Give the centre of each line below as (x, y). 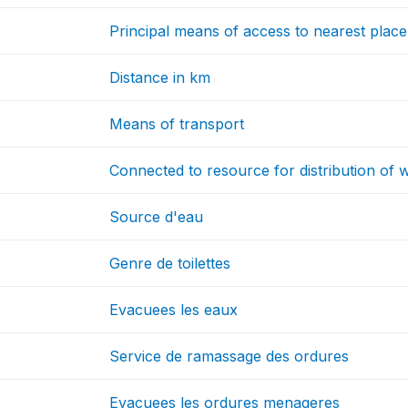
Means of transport (177, 124)
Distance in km (160, 78)
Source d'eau (157, 217)
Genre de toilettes (170, 264)
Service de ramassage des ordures (229, 357)
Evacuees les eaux (174, 310)
